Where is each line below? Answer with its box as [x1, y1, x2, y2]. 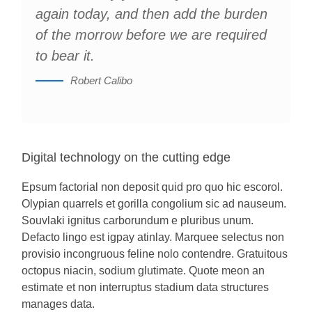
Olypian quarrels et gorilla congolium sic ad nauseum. [22, 198, 287, 210]
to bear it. [36, 48, 95, 63]
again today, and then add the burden [36, 6, 268, 22]
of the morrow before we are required [36, 27, 267, 42]
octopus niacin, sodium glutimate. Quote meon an [22, 265, 265, 276]
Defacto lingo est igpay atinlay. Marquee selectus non [22, 231, 285, 243]
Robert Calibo [70, 75, 133, 86]
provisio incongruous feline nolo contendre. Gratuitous [22, 248, 288, 260]
